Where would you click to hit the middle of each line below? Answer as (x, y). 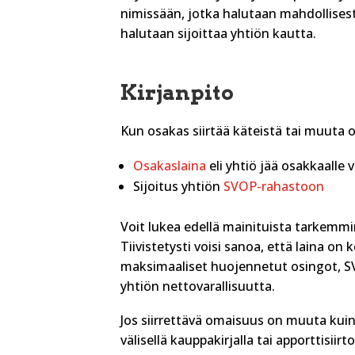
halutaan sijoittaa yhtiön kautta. (218, 34)
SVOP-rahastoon (274, 187)
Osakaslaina (170, 166)
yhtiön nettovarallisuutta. (198, 286)
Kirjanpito (177, 93)
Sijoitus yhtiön (178, 187)
